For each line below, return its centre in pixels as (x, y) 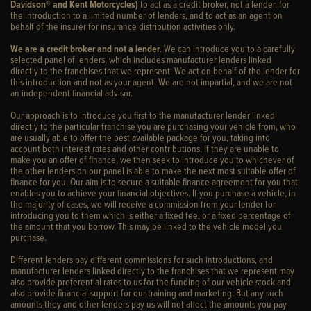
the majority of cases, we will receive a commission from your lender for (143, 203)
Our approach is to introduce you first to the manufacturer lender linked (143, 115)
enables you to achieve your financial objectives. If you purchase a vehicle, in (153, 192)
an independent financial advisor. (72, 92)
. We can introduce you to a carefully (227, 48)
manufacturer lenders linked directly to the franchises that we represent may (152, 270)
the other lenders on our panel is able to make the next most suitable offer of (153, 170)
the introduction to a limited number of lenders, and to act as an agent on (146, 15)
